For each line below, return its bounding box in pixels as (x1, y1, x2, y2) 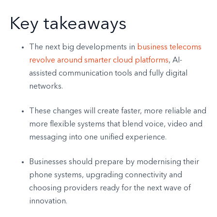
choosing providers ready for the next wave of (29, 184, 191, 192)
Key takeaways (10, 15, 126, 33)
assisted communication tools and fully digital (29, 69, 187, 77)
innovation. (29, 197, 67, 205)
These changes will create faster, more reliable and (29, 107, 206, 115)
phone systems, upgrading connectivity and (29, 171, 182, 179)
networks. (29, 82, 63, 91)
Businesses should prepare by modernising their (29, 158, 199, 166)
